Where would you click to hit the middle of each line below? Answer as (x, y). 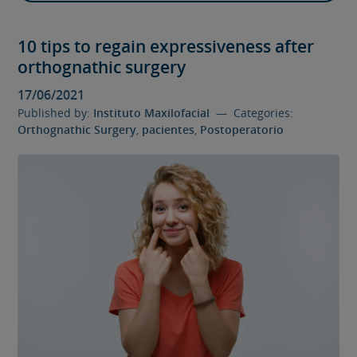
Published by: (56, 112)
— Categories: (252, 112)
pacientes (169, 129)
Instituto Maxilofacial (152, 112)
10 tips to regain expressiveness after (166, 46)
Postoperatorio (242, 129)
